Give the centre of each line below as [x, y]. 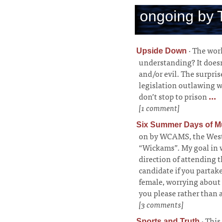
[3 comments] [161, 204]
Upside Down [162, 51]
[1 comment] [159, 108]
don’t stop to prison [173, 96]
